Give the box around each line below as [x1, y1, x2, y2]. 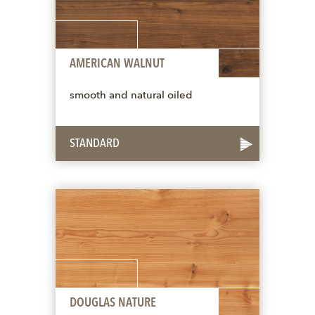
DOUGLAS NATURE [70, 296, 156, 309]
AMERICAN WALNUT [70, 57, 165, 70]
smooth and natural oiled [70, 90, 193, 101]
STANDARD [70, 136, 120, 150]
